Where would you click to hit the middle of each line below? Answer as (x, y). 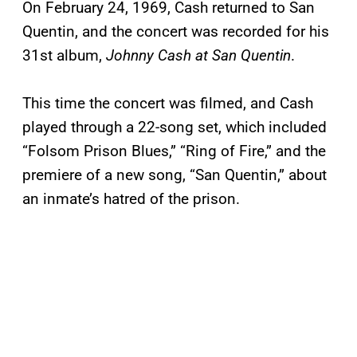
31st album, (64, 56)
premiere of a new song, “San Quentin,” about (175, 175)
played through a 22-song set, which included (175, 127)
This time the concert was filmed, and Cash (168, 104)
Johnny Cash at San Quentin (198, 56)
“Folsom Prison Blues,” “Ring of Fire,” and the (174, 151)
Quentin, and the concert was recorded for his (176, 32)
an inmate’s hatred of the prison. (131, 199)
